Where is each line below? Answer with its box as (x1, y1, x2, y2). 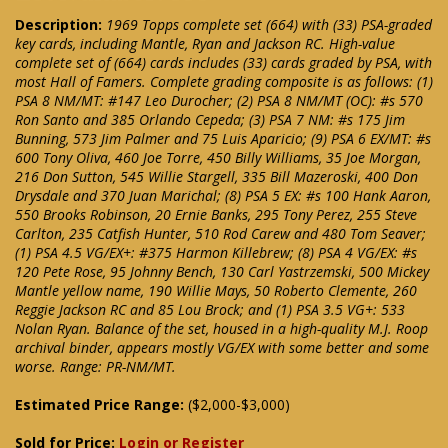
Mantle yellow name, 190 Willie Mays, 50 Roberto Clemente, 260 (15, 281, 417, 301)
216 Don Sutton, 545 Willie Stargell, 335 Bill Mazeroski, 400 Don (15, 167, 418, 187)
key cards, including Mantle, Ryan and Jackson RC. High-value (15, 34, 395, 54)
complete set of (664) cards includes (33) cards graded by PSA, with (15, 53, 432, 73)
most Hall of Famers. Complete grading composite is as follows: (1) (15, 72, 433, 92)
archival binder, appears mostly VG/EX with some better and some (15, 338, 429, 358)
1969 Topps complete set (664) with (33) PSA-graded (106, 15, 432, 35)
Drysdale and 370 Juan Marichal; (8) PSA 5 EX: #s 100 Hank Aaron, (15, 186, 431, 206)
